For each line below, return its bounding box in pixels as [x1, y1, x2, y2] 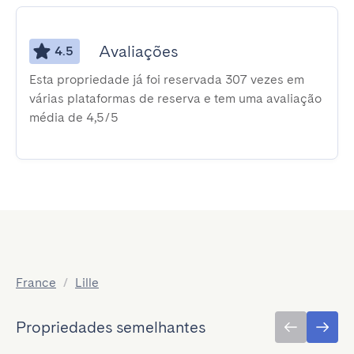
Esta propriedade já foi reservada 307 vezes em [29, 72, 304, 87]
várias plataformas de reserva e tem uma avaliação [29, 91, 322, 106]
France [16, 275, 56, 290]
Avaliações [99, 42, 178, 61]
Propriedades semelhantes [16, 318, 205, 337]
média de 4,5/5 [29, 110, 119, 125]
